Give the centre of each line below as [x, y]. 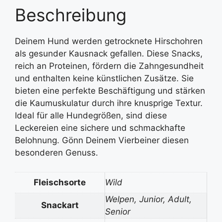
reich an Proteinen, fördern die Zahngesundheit [109, 66]
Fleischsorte [60, 182]
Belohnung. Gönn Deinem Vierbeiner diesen [102, 140]
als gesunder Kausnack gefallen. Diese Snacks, [109, 54]
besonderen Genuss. [56, 153]
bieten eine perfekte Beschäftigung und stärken [110, 91]
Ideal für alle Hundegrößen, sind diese [91, 116]
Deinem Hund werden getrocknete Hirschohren [109, 41]
